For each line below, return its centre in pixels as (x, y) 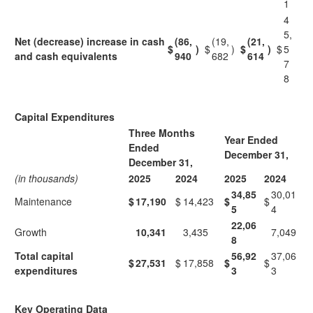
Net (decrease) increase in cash (90, 41)
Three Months (162, 133)
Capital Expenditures (65, 117)
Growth (31, 232)
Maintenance (43, 201)
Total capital (44, 256)
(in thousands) (46, 178)
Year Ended (251, 140)
